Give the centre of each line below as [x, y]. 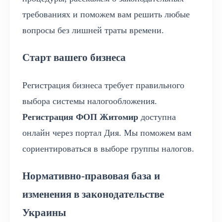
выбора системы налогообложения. [90, 101]
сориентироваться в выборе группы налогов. [108, 149]
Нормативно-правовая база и [91, 176]
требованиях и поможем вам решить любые [106, 14]
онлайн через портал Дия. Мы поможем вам [107, 133]
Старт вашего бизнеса [74, 57]
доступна [157, 117]
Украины [44, 213]
